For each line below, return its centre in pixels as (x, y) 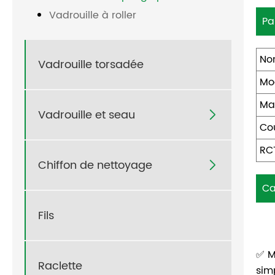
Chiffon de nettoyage (95, 165)
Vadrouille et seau (87, 115)
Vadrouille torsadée (91, 64)
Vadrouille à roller (93, 16)
